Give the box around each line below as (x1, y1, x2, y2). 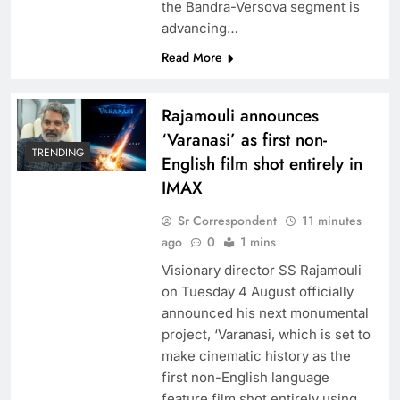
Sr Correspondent (177, 212, 277, 230)
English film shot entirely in (161, 152, 362, 177)
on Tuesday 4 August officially (161, 283, 354, 301)
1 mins (239, 233, 276, 252)
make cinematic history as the (161, 347, 351, 365)
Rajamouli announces (161, 104, 319, 129)
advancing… (161, 20, 238, 37)
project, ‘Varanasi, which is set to (161, 326, 371, 344)
